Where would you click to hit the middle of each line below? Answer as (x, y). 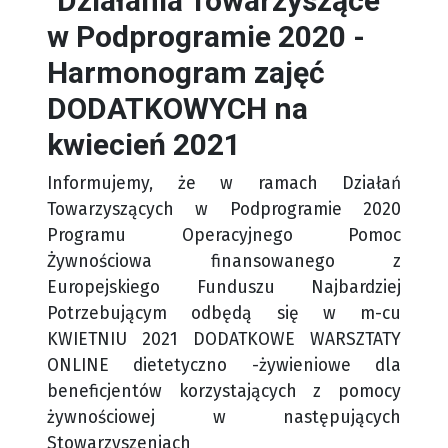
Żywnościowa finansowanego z (224, 261)
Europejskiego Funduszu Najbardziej (224, 287)
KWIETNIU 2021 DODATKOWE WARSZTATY (224, 339)
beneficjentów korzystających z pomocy (224, 391)
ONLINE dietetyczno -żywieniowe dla (224, 365)
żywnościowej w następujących (224, 417)
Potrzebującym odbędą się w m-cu (224, 313)
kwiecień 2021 (144, 144)
